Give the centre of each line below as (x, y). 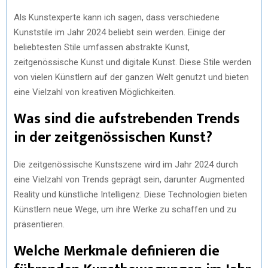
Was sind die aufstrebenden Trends (127, 119)
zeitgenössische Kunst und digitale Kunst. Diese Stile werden (133, 62)
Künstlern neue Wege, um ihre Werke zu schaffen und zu (125, 209)
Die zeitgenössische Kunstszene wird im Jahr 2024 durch (126, 165)
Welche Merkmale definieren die (117, 251)
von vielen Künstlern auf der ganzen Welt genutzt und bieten (131, 77)
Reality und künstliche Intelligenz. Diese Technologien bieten (130, 194)
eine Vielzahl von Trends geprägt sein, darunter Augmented (129, 179)
